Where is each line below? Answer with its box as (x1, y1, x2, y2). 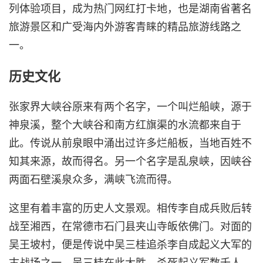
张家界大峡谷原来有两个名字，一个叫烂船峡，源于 (9, 99, 252, 114)
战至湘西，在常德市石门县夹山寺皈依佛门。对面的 (9, 219, 252, 234)
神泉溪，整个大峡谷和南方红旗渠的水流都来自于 (9, 117, 241, 132)
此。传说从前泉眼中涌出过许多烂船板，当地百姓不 (9, 136, 252, 150)
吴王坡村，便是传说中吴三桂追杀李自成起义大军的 (9, 237, 252, 252)
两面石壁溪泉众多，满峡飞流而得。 (9, 172, 178, 187)
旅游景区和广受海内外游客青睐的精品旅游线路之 (9, 19, 241, 33)
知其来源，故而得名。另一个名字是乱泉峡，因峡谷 (9, 154, 252, 168)
